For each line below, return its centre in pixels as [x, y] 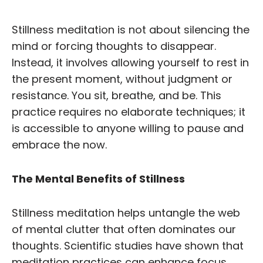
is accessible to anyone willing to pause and [128, 128]
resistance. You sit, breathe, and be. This [117, 95]
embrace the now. [59, 144]
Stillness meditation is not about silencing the [131, 29]
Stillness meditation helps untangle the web [126, 213]
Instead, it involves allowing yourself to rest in [130, 62]
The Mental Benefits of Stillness [98, 178]
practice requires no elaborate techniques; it [129, 112]
